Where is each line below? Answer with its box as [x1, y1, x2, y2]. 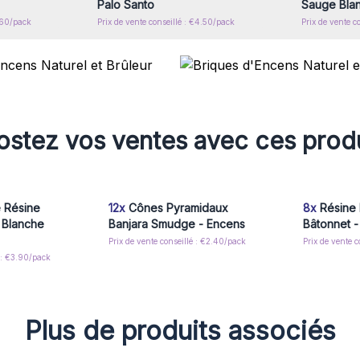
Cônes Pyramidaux [125, 201, 228, 215]
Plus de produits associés [24, 315, 336, 346]
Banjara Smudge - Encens [108, 217, 245, 231]
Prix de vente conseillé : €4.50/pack [97, 17, 235, 27]
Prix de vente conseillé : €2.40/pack [108, 236, 246, 246]
